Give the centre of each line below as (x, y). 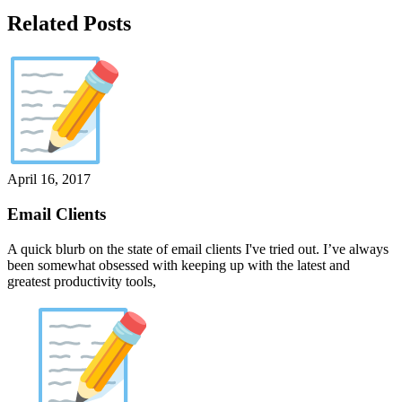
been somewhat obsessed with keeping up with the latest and (179, 265)
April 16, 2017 (49, 179)
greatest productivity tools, (82, 281)
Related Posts (69, 23)
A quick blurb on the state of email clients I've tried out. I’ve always (198, 249)
